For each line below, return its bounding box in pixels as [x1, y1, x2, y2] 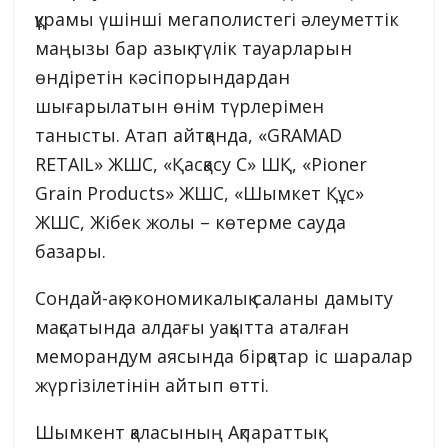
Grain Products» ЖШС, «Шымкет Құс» [35, 181, 364, 206]
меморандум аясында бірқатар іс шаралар [35, 344, 413, 369]
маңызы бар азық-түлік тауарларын [35, 36, 352, 61]
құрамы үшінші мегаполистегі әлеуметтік [35, 7, 399, 32]
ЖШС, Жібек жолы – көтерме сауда [35, 210, 346, 235]
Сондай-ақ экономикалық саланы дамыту [35, 286, 393, 311]
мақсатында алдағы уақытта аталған [35, 315, 349, 340]
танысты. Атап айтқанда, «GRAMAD [35, 123, 342, 148]
